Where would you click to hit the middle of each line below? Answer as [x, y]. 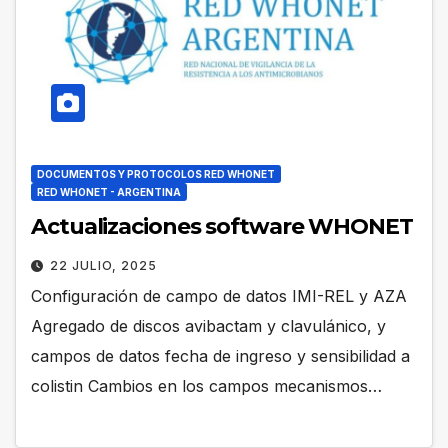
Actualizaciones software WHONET [222, 227]
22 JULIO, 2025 [103, 266]
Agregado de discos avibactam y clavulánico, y [208, 326]
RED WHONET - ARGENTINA [109, 192]
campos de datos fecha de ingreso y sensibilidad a [220, 356]
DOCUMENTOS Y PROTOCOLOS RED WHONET [156, 174]
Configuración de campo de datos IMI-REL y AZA [219, 296]
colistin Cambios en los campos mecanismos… [206, 386]
